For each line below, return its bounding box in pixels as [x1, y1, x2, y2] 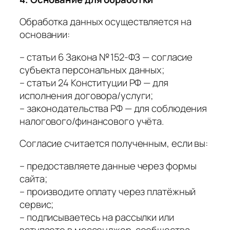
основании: [20, 28, 70, 42]
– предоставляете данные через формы [20, 159, 197, 172]
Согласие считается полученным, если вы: [20, 137, 208, 150]
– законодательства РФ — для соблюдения [20, 101, 207, 115]
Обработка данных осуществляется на [20, 15, 191, 29]
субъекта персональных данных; [20, 63, 165, 76]
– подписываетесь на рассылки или [20, 210, 174, 224]
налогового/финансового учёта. [20, 114, 164, 128]
